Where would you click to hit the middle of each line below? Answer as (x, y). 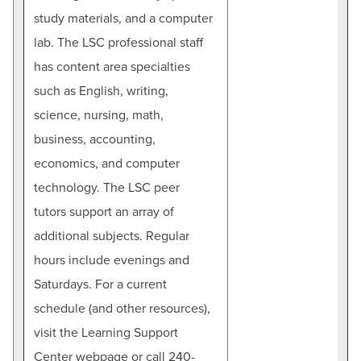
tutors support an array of (104, 212)
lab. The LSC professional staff (118, 42)
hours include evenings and (112, 260)
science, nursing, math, (99, 115)
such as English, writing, (101, 91)
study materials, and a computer (123, 18)
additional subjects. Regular (112, 236)
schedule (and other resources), (122, 308)
